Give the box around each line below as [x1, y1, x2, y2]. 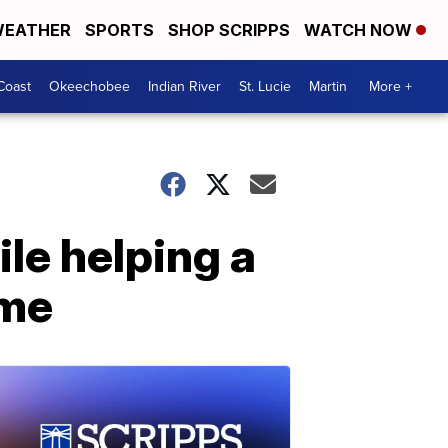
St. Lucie [239, 76, 291, 97]
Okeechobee [49, 76, 130, 97]
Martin [309, 76, 347, 97]
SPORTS [85, 20, 154, 40]
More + [369, 76, 412, 97]
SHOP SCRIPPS [168, 20, 290, 40]
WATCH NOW [304, 20, 416, 40]
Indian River [148, 76, 221, 97]
